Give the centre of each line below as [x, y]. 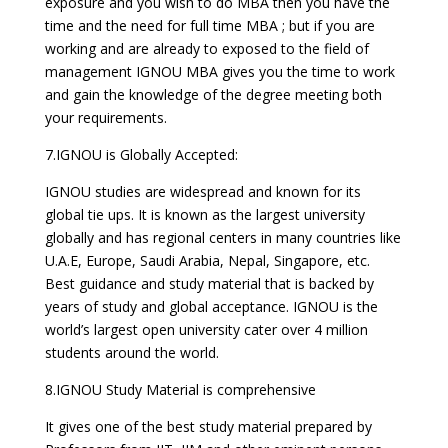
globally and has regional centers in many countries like [222, 237]
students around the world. [131, 352]
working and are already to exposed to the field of [206, 48]
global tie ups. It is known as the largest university [204, 214]
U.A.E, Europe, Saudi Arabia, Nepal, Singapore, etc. [207, 260]
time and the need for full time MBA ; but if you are [209, 25]
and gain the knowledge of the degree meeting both [213, 94]
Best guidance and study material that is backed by [209, 283]
